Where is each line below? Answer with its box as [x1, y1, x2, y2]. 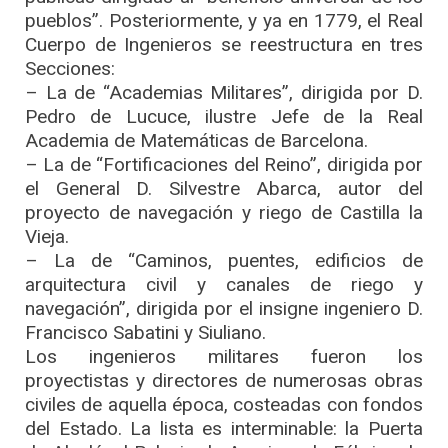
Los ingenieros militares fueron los [25, 344, 423, 368]
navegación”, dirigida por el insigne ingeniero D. [25, 296, 423, 320]
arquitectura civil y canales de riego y [25, 272, 423, 296]
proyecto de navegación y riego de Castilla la [25, 200, 423, 224]
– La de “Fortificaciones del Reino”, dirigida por [25, 152, 423, 176]
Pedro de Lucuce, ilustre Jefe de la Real [25, 104, 423, 128]
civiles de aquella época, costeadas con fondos [25, 392, 423, 416]
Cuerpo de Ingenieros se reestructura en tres [25, 32, 423, 56]
